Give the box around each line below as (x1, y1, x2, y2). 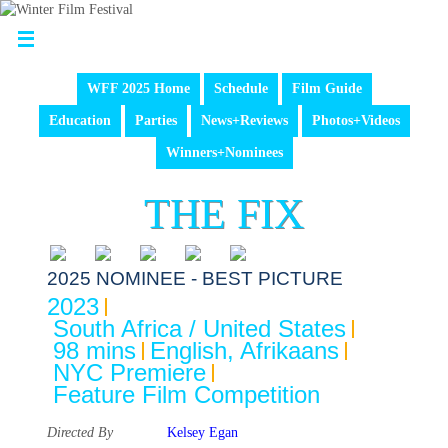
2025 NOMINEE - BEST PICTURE (47, 268, 343, 289)
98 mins (53, 337, 136, 364)
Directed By (47, 425, 113, 440)
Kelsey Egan (167, 425, 238, 440)
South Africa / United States (53, 315, 346, 342)
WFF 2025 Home (86, 81, 190, 96)
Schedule (213, 81, 268, 96)
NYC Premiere (53, 359, 206, 386)
